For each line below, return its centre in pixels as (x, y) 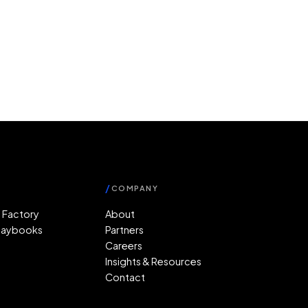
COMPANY (135, 188)
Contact (125, 277)
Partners (125, 230)
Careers (124, 245)
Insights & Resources (154, 261)
